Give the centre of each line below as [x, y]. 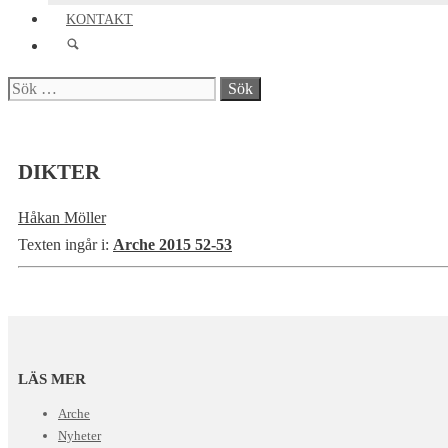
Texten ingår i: [63, 244]
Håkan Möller [62, 217]
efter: [23, 114]
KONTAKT [99, 19]
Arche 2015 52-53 [172, 244]
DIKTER [59, 172]
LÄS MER [52, 379]
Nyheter [79, 436]
